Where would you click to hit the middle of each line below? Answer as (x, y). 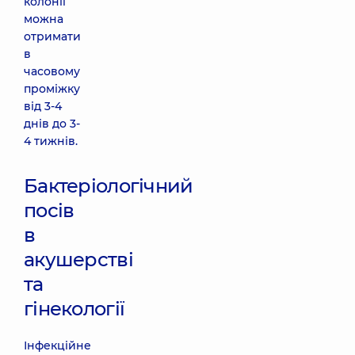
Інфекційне (57, 345)
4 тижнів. (51, 141)
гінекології (74, 309)
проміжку (52, 89)
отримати (52, 36)
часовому (52, 71)
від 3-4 (43, 106)
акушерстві (78, 260)
